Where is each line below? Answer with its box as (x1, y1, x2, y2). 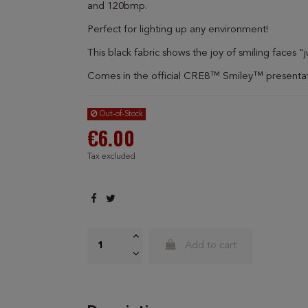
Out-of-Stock (97, 109, 143, 118)
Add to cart (185, 240, 237, 251)
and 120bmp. (87, 1, 147, 12)
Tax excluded (87, 152, 135, 161)
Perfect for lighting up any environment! (87, 25, 271, 35)
